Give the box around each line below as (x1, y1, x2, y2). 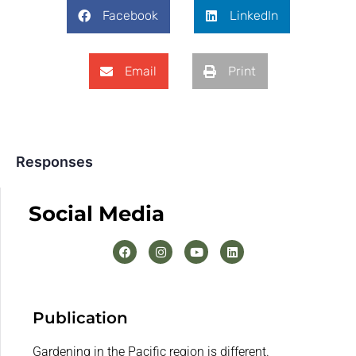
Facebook (102, 8, 158, 24)
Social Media (29, 201, 164, 227)
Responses (16, 153, 93, 171)
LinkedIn (229, 8, 278, 24)
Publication (33, 308, 128, 327)
